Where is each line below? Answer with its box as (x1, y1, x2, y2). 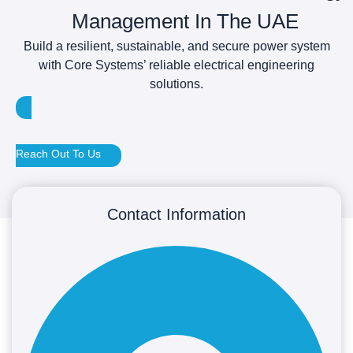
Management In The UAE (72, 9, 299, 33)
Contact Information (107, 205, 246, 223)
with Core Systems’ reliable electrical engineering (39, 58, 314, 72)
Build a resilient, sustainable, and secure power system (23, 39, 330, 53)
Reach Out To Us (16, 147, 101, 160)
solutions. (150, 76, 203, 91)
